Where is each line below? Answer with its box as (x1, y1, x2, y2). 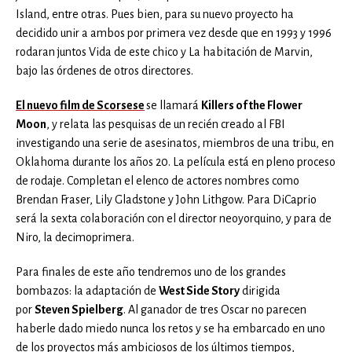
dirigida (240, 284, 280, 298)
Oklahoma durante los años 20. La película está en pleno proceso (16, 156, 335, 169)
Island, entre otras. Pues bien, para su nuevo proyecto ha (16, 8, 294, 21)
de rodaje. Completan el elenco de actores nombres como (16, 174, 299, 188)
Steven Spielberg (35, 303, 123, 317)
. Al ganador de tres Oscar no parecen (123, 303, 306, 317)
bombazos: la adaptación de (16, 284, 159, 298)
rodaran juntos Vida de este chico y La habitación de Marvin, (16, 46, 313, 59)
